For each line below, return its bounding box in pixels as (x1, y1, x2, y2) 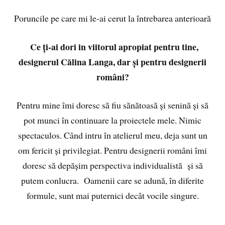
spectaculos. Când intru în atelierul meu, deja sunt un (18, 129, 207, 142)
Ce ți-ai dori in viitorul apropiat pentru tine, (27, 40, 198, 53)
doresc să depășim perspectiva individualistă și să (22, 159, 203, 172)
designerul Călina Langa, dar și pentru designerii (19, 55, 206, 68)
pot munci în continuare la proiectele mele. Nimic (24, 114, 201, 127)
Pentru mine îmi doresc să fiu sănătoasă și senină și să (17, 99, 208, 111)
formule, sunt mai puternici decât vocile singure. (26, 189, 199, 202)
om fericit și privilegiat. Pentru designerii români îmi (18, 144, 207, 157)
